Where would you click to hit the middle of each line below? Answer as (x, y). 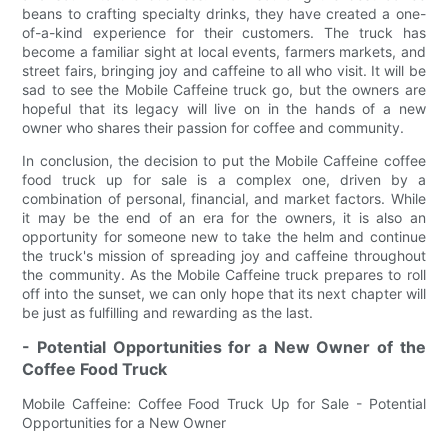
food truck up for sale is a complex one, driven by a (224, 179)
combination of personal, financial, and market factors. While (224, 198)
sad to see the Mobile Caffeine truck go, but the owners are (224, 89)
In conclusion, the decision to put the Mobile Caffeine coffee (224, 160)
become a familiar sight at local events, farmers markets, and (224, 51)
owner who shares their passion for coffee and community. (213, 127)
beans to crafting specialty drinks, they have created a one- (224, 13)
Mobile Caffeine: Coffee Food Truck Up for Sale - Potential (224, 403)
